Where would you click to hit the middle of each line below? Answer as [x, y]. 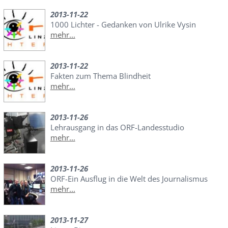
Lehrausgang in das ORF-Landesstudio [117, 127]
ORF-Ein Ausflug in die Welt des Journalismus [129, 179]
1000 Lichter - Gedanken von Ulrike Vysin [123, 25]
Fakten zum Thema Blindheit [100, 76]
